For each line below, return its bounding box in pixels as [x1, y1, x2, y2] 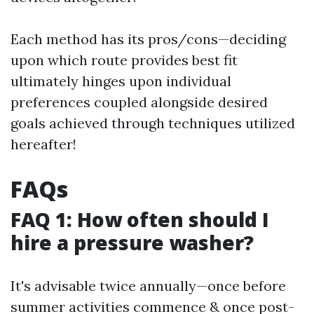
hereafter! [11, 135, 76, 153]
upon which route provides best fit [11, 51, 238, 69]
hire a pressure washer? [11, 229, 254, 256]
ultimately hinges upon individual [11, 72, 231, 90]
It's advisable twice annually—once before [11, 277, 286, 294]
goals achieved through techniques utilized [11, 114, 295, 132]
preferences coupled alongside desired [11, 93, 268, 111]
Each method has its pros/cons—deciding [11, 30, 286, 48]
